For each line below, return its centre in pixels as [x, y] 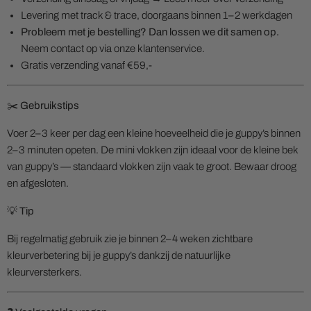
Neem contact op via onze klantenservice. [113, 49]
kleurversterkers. [44, 272]
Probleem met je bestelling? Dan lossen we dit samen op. [150, 32]
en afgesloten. [38, 184]
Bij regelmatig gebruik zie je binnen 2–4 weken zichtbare [130, 239]
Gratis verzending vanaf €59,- [86, 66]
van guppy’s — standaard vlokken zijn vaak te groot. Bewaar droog [152, 167]
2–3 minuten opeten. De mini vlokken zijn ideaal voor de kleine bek [152, 150]
